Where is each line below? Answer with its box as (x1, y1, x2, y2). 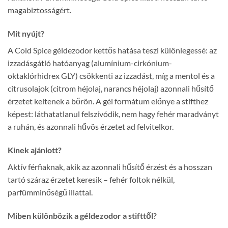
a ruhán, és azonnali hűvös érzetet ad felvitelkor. (8, 122, 174, 132)
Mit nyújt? (8, 28, 44, 39)
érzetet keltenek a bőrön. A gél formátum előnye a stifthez (8, 96, 208, 106)
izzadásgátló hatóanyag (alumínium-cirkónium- (8, 58, 172, 68)
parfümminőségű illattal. (8, 187, 93, 197)
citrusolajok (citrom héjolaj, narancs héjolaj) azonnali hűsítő (8, 83, 214, 94)
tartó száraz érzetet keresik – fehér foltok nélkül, (8, 174, 175, 184)
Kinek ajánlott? (8, 145, 62, 155)
